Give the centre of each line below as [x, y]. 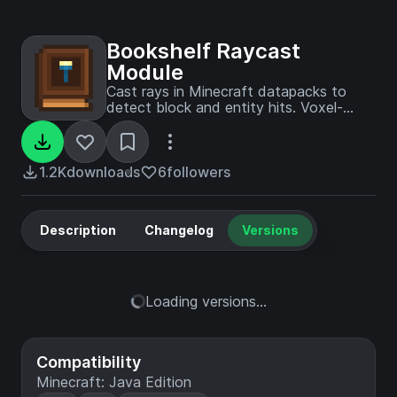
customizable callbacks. [184, 139]
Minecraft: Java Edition [114, 382]
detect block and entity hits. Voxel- [225, 107]
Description [78, 230]
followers [198, 172]
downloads [103, 172]
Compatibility [89, 362]
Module [145, 72]
